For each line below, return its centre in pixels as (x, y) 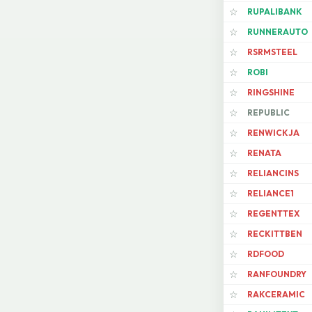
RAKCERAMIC (276, 295)
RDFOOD (266, 254)
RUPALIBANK (275, 12)
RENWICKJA (273, 133)
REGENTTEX (273, 214)
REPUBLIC (268, 113)
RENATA (264, 153)
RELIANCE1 (271, 194)
